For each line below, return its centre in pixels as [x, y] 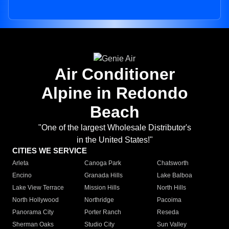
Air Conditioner [114, 74]
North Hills [171, 188]
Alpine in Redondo [114, 93]
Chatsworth [173, 163]
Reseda [168, 212]
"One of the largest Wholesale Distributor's [114, 128]
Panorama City [33, 212]
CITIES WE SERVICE [50, 151]
